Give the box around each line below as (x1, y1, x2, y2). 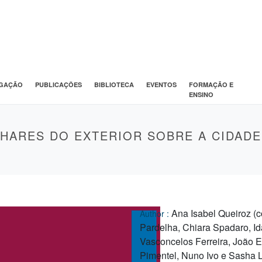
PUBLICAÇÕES (35, 80, 82, 89)
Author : (140, 207, 171, 219)
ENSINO (188, 89, 213, 99)
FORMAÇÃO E (188, 80, 233, 89)
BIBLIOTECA (94, 80, 134, 89)
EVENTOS (146, 80, 177, 89)
